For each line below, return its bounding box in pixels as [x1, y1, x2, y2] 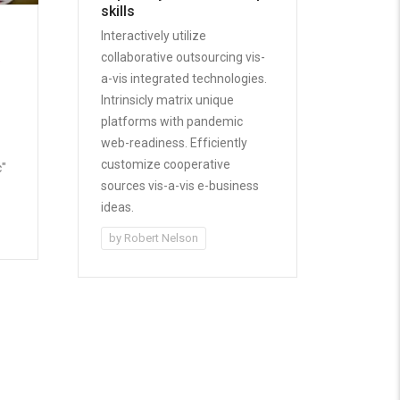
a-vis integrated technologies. [101, 71, 268, 86]
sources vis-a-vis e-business [101, 178, 260, 193]
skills [101, 2, 136, 20]
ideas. [101, 199, 135, 214]
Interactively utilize [101, 28, 207, 43]
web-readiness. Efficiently [101, 135, 248, 150]
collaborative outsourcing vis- [101, 49, 266, 64]
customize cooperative [101, 156, 231, 171]
